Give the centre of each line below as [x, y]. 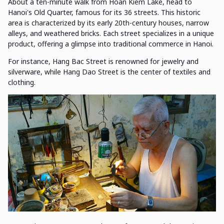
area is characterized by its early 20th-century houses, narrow [108, 23]
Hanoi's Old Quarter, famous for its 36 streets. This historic [104, 12]
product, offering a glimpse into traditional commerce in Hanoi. [111, 44]
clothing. [22, 82]
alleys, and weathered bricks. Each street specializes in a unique [111, 33]
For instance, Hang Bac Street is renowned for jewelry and [103, 61]
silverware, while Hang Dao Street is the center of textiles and [109, 72]
